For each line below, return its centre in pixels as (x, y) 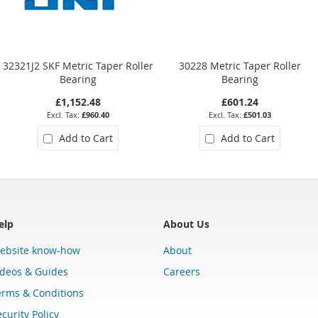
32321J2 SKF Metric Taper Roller (78, 65)
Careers (182, 271)
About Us (186, 224)
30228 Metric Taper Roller (240, 65)
